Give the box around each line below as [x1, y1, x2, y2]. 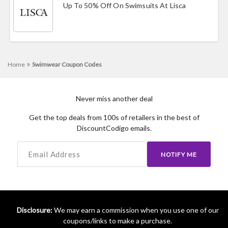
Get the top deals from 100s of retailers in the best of [28, 113, 199, 122]
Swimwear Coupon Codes [32, 61, 102, 68]
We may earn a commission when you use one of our [52, 206, 219, 214]
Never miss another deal [75, 94, 153, 103]
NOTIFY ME [161, 150, 197, 158]
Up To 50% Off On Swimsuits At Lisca [63, 1, 186, 10]
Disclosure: [16, 206, 52, 214]
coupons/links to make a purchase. [63, 216, 172, 225]
